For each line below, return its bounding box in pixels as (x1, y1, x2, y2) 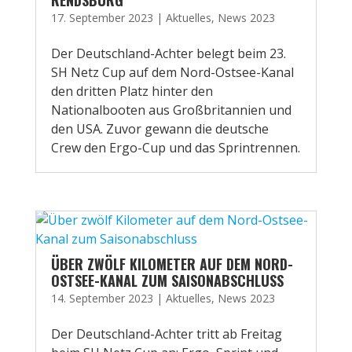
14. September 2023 (50, 291, 153, 306)
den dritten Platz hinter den (50, 82, 213, 100)
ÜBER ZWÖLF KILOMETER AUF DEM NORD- (50, 254, 293, 274)
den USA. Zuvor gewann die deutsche (50, 120, 269, 137)
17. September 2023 (50, 10, 153, 25)
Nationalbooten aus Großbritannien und (50, 101, 291, 119)
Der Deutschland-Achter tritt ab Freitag (50, 325, 282, 343)
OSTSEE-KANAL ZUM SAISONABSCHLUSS (50, 270, 284, 291)
